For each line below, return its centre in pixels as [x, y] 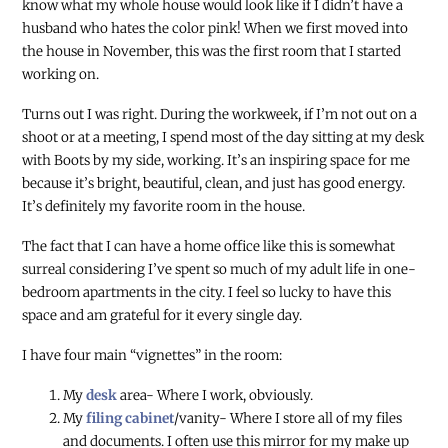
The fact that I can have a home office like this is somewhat [209, 246]
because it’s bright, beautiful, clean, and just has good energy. [214, 184]
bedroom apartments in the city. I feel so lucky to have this [207, 292]
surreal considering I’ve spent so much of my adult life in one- [219, 269]
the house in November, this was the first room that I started [212, 52]
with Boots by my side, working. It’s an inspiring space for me [216, 161]
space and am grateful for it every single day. [162, 315]
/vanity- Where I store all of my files [287, 418]
